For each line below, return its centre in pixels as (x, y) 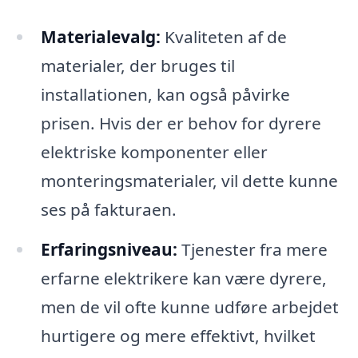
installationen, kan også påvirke (165, 94)
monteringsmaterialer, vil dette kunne (189, 180)
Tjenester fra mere (252, 249)
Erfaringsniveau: (109, 249)
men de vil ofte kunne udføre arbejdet (189, 306)
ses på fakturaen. (108, 209)
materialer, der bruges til (137, 65)
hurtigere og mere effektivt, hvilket (178, 335)
